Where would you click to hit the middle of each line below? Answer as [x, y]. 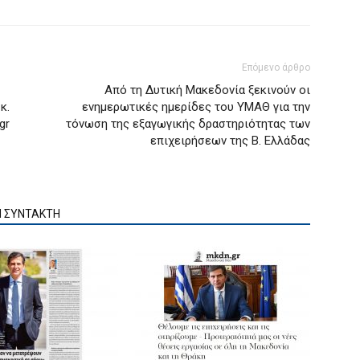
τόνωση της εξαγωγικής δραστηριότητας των [188, 123]
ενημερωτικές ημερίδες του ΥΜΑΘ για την [196, 106]
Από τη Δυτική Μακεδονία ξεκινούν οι [207, 90]
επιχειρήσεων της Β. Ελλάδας [230, 140]
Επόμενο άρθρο [276, 67]
